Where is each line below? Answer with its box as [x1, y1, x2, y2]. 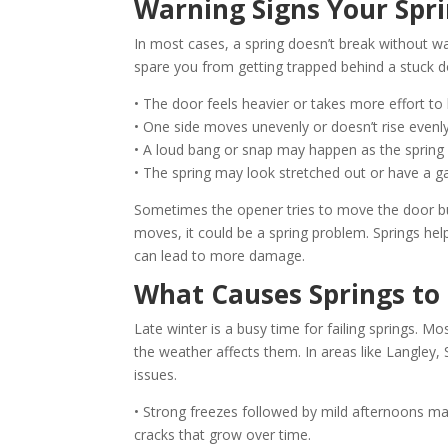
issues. [134, 365, 178, 385]
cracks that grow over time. [134, 425, 312, 445]
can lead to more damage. [134, 246, 306, 266]
